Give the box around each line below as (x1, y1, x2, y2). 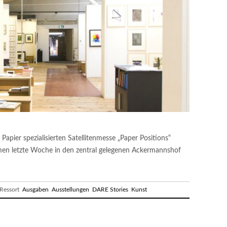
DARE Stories (92, 186, 128, 193)
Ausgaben (22, 186, 49, 193)
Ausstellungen (52, 186, 89, 193)
